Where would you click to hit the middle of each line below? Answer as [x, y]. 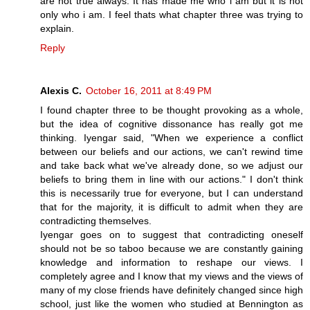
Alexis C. [61, 90]
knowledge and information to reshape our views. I [172, 262]
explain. [57, 28]
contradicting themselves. [96, 220]
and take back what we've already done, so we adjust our [172, 165]
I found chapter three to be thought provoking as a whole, [172, 110]
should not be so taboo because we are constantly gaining [172, 248]
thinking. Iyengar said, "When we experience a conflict [172, 137]
